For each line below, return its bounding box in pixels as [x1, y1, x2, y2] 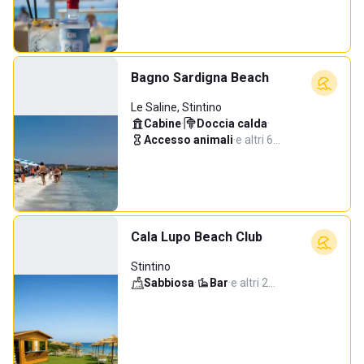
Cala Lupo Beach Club [131, 229, 262, 245]
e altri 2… [231, 276, 275, 289]
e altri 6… [236, 133, 280, 146]
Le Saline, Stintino [131, 101, 222, 114]
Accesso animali [144, 133, 233, 146]
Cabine [144, 117, 181, 130]
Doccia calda [197, 117, 267, 130]
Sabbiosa [144, 276, 194, 289]
